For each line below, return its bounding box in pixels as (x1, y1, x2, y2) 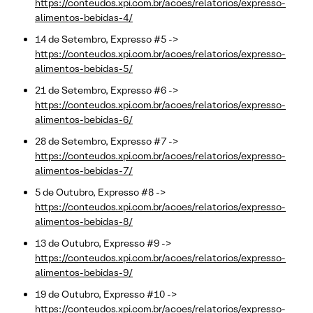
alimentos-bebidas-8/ (35, 214, 133, 228)
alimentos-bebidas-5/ (35, 61, 133, 75)
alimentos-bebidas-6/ (35, 112, 133, 126)
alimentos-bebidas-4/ (35, 10, 133, 24)
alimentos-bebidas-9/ (35, 265, 133, 279)
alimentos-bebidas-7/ (35, 163, 133, 177)
